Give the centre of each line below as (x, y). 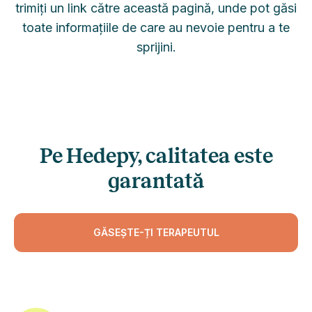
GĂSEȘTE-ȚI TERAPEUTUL (156, 232)
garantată (156, 181)
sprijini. (156, 47)
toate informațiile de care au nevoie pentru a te (156, 28)
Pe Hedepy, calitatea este (156, 156)
